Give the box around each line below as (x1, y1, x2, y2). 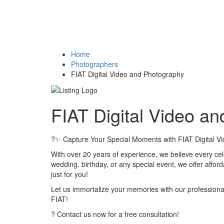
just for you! (51, 169, 88, 179)
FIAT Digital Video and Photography (71, 69, 184, 79)
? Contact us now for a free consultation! (51, 209, 179, 219)
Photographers (71, 59, 118, 69)
